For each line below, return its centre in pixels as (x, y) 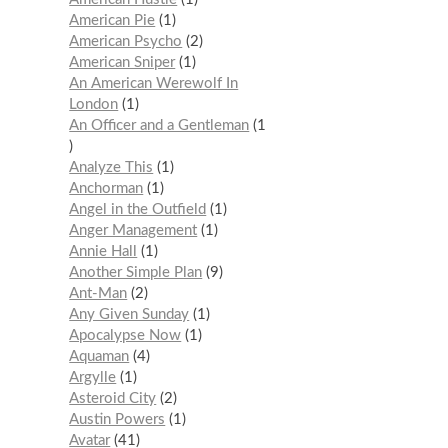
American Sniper (122, 63)
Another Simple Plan (136, 273)
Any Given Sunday (129, 315)
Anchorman (106, 189)
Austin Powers (117, 420)
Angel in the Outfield (138, 210)
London (94, 105)
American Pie (112, 21)
